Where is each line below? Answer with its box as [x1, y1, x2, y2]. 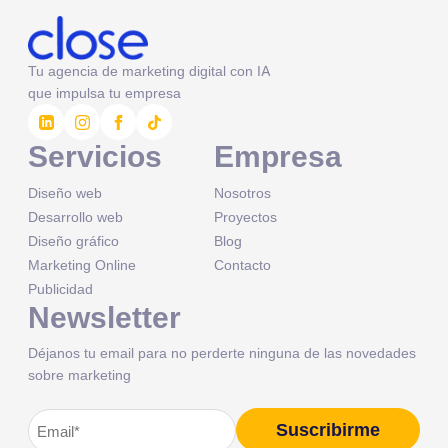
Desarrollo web [28, 208, 123, 226]
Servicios [28, 138, 162, 175]
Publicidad [28, 280, 93, 298]
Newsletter [28, 299, 181, 336]
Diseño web [28, 184, 102, 202]
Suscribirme [276, 419, 380, 440]
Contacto [214, 256, 271, 274]
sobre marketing [28, 366, 131, 384]
